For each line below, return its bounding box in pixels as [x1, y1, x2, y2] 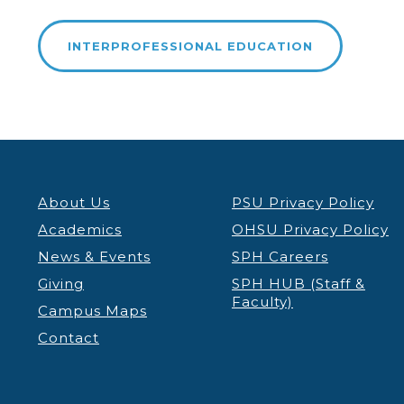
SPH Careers [231, 248, 328, 265]
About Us [38, 194, 110, 211]
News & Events [38, 248, 151, 265]
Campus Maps [38, 302, 147, 319]
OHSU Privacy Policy [231, 221, 389, 238]
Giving [38, 275, 84, 292]
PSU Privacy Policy [231, 194, 374, 211]
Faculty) [231, 293, 293, 310]
